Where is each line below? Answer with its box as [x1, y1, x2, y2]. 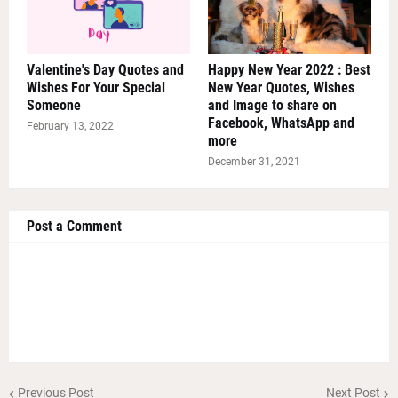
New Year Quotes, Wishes [208, 78, 354, 96]
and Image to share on [208, 96, 337, 114]
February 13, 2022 [27, 119, 114, 132]
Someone [27, 96, 81, 114]
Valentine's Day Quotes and [27, 60, 184, 78]
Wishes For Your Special [27, 78, 165, 96]
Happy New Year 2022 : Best [208, 60, 370, 78]
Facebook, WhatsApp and [208, 114, 354, 131]
